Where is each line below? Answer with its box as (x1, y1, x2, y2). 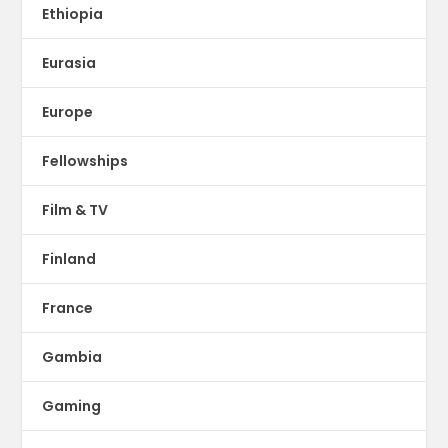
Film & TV (42, 199, 109, 220)
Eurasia (42, 52, 97, 73)
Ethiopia (42, 3, 104, 24)
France (42, 297, 94, 318)
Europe (42, 101, 94, 122)
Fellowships (42, 150, 129, 171)
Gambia (42, 346, 103, 367)
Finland (42, 248, 97, 269)
